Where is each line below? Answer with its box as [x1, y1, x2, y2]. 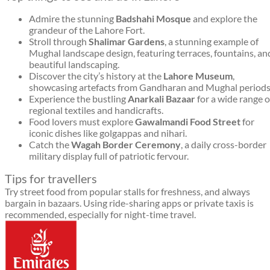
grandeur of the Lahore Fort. [29, 24, 145, 36]
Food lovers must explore [29, 116, 135, 128]
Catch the [29, 139, 71, 151]
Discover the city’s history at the [29, 70, 163, 82]
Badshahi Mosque [116, 13, 191, 25]
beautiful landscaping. [29, 58, 119, 71]
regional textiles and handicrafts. [29, 104, 163, 116]
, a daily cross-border [181, 139, 266, 151]
